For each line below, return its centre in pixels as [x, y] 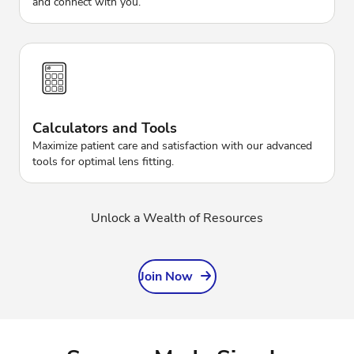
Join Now [166, 276]
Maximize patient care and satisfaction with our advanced [172, 145]
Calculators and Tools [105, 128]
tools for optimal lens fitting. [103, 161]
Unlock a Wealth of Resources [177, 218]
